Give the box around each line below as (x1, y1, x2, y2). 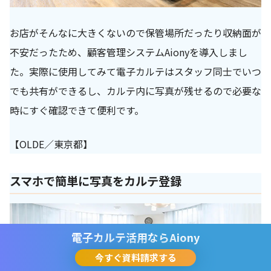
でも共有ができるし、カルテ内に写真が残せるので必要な (10, 83, 261, 98)
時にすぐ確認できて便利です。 (10, 102, 144, 117)
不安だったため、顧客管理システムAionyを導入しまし (10, 44, 247, 59)
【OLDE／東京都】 (10, 136, 93, 151)
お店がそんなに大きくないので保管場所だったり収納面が (10, 25, 261, 40)
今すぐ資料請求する (94, 251, 177, 264)
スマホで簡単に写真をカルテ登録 (10, 172, 181, 189)
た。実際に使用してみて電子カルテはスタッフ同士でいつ (10, 64, 261, 79)
